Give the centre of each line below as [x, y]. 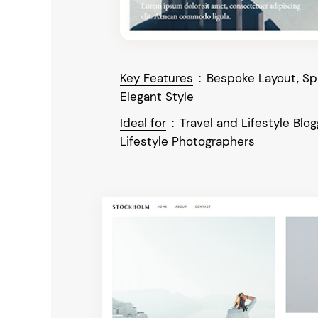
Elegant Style [157, 96]
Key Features [156, 78]
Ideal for [143, 122]
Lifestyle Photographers [187, 141]
